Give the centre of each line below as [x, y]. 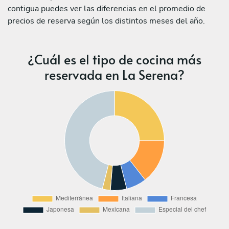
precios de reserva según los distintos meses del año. [106, 21]
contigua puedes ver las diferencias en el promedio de [107, 8]
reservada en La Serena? [114, 74]
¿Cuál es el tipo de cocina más [114, 59]
